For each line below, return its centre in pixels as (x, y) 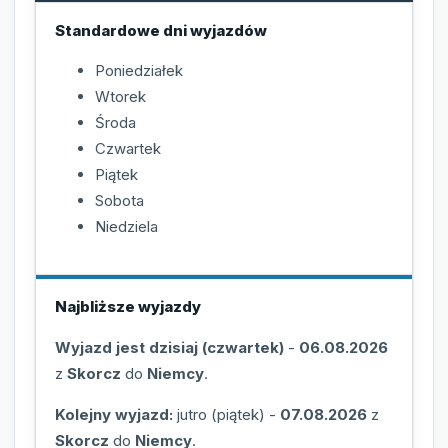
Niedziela (126, 227)
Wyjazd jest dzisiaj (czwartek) (169, 348)
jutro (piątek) (221, 415)
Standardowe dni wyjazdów (161, 30)
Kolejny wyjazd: (114, 415)
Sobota (119, 201)
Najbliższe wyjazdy (128, 307)
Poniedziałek (139, 71)
